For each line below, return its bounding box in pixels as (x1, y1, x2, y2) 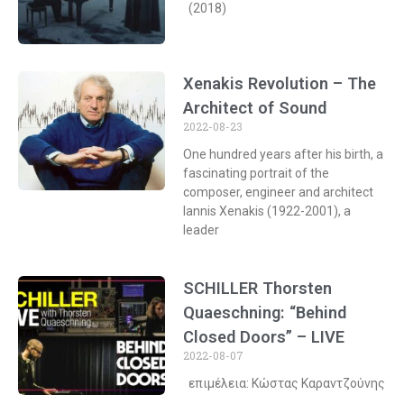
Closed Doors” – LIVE (183, 326, 345, 346)
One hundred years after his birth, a (183, 146, 384, 161)
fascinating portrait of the (183, 165, 330, 180)
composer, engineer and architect (183, 184, 374, 199)
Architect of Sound (183, 97, 327, 117)
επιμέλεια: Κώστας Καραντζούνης (183, 375, 386, 390)
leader (183, 222, 220, 237)
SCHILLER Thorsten (183, 278, 333, 298)
